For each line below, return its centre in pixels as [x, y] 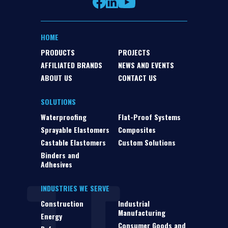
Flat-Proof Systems [149, 117]
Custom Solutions [147, 142]
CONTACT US [137, 78]
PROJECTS [134, 52]
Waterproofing [64, 117]
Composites [137, 130]
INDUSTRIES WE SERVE [75, 188]
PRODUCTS [58, 52]
